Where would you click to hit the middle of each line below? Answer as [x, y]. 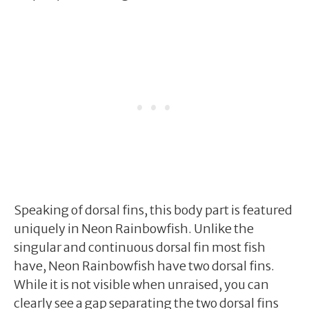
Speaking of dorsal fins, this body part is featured [153, 210]
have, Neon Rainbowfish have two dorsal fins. [144, 266]
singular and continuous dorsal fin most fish [140, 247]
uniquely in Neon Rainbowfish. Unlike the [134, 228]
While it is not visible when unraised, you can [141, 284]
